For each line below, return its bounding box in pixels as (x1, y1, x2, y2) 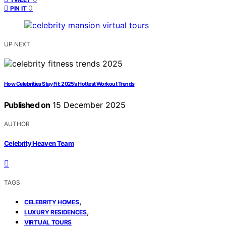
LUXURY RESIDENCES (24, 208, 87, 216)
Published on (4, 100, 50, 110)
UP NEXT (4, 40, 30, 48)
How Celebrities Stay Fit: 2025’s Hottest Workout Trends (4, 81, 135, 88)
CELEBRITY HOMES (24, 198, 79, 206)
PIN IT (10, 5, 27, 13)
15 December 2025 (50, 100, 126, 110)
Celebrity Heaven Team (4, 139, 74, 147)
